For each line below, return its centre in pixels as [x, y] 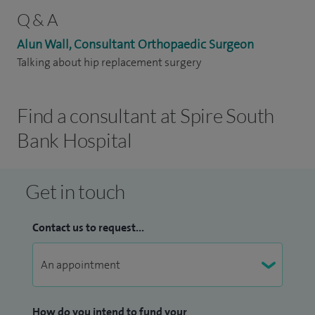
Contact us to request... [88, 227]
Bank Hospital [75, 140]
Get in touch [75, 191]
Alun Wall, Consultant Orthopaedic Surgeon [135, 44]
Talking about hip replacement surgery [109, 62]
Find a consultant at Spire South [146, 115]
